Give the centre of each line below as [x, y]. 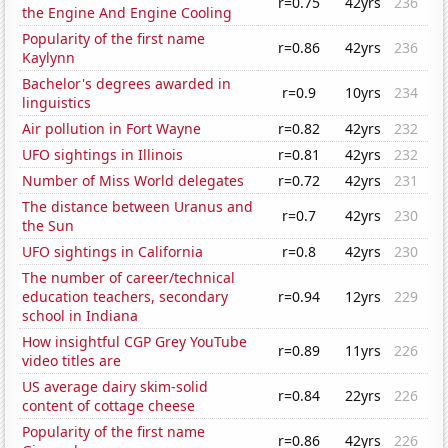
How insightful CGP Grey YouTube [135, 342]
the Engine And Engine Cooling [127, 13]
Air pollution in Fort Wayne [112, 129]
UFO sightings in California [113, 252]
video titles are [72, 361]
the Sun [48, 226]
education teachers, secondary [125, 297]
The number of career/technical [129, 278]
